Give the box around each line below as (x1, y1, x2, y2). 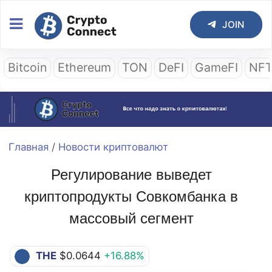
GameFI (195, 59, 239, 75)
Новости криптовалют (58, 140, 168, 153)
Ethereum (58, 59, 112, 75)
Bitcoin (8, 59, 47, 75)
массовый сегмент (69, 209, 194, 226)
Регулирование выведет (50, 166, 212, 183)
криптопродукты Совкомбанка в (24, 188, 238, 205)
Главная (8, 140, 49, 153)
